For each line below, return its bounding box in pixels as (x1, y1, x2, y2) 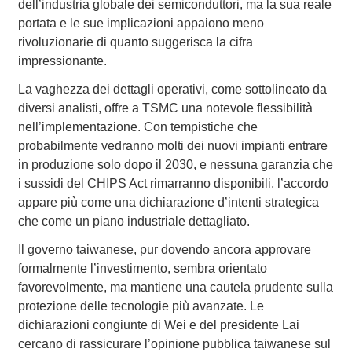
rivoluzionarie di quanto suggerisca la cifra (17, 35, 253, 49)
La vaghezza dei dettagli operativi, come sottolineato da (17, 82, 327, 97)
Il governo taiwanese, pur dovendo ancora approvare (17, 243, 311, 257)
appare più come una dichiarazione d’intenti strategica (17, 196, 319, 210)
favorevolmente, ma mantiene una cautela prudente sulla (17, 280, 333, 295)
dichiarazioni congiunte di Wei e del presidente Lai (17, 318, 299, 332)
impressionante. (17, 54, 107, 68)
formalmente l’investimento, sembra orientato (17, 262, 267, 276)
